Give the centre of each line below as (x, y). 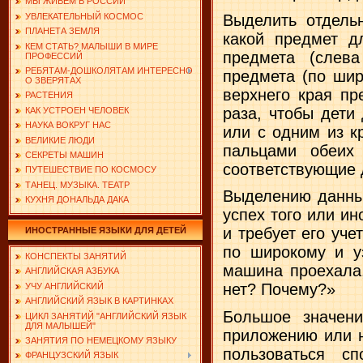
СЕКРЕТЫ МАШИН (64, 154)
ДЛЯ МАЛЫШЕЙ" (60, 325)
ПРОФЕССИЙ (54, 56)
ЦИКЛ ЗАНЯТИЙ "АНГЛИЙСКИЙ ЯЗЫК (106, 316)
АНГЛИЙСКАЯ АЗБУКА (72, 271)
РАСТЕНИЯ (49, 95)
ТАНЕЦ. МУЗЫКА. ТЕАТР (77, 184)
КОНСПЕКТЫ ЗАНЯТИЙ (76, 256)
